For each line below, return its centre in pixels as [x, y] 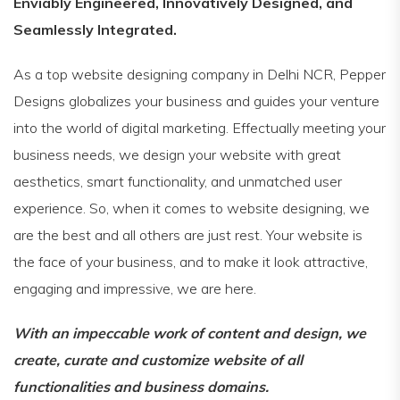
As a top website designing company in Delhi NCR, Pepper [200, 74]
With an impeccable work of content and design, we [190, 333]
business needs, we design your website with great [177, 154]
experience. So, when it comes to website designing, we [192, 208]
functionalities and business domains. [141, 386]
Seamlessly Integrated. [95, 29]
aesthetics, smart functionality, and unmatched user [178, 181]
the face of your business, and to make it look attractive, [191, 261]
